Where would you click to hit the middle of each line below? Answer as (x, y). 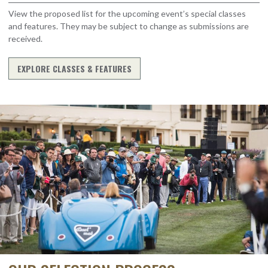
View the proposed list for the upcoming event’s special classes (127, 14)
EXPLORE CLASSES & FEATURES (74, 69)
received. (25, 39)
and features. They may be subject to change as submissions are (129, 26)
